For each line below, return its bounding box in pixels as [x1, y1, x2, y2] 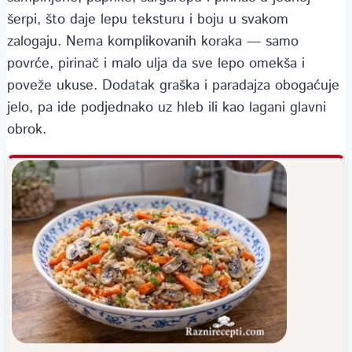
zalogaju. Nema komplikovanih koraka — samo [7, 31, 299, 52]
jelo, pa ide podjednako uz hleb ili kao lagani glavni [7, 97, 326, 118]
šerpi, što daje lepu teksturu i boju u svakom [7, 9, 288, 30]
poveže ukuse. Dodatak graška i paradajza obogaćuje [7, 75, 339, 96]
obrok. [7, 119, 46, 140]
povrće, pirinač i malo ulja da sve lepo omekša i [7, 53, 305, 74]
